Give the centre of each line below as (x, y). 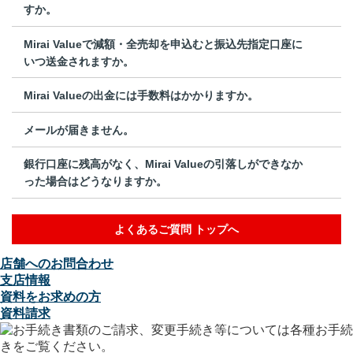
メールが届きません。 (79, 130)
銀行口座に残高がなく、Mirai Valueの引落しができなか (163, 164)
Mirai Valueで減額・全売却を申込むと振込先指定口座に (163, 44)
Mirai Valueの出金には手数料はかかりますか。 (141, 96)
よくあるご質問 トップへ (176, 230)
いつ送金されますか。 (79, 61)
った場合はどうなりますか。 (95, 182)
